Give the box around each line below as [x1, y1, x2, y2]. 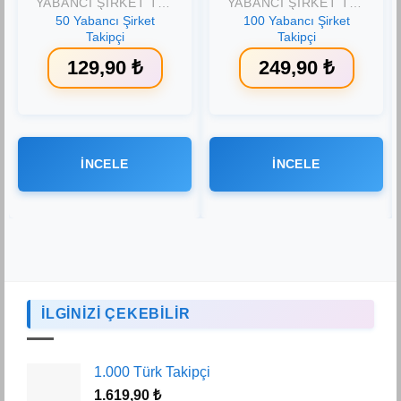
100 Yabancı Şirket [243, 13, 350, 28]
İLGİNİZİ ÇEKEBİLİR [41, 305, 191, 321]
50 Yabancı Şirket [55, 13, 155, 28]
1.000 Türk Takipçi [94, 364, 210, 380]
